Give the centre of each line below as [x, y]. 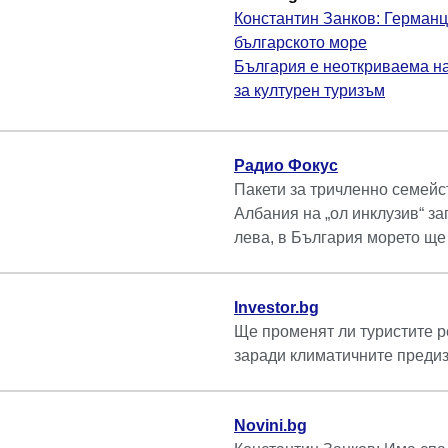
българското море [300, 43]
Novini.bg [270, 426]
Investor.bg [276, 308]
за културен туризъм [309, 91]
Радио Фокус [286, 166]
